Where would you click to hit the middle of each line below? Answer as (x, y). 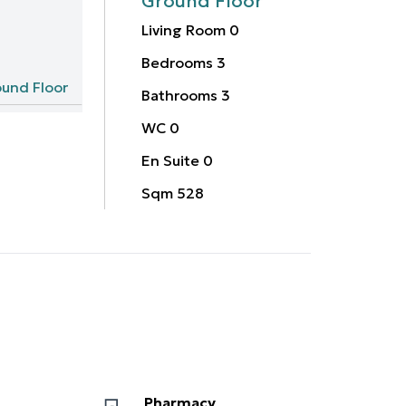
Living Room (184, 29)
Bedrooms (178, 62)
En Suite (171, 160)
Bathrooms (180, 95)
